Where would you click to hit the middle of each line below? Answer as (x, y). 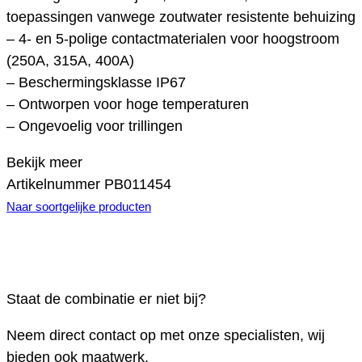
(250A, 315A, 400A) (70, 61)
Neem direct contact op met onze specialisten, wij (166, 336)
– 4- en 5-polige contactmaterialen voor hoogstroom (173, 39)
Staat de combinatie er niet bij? (106, 299)
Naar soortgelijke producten (79, 207)
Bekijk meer (44, 163)
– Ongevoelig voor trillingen (95, 126)
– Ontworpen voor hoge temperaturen (128, 105)
